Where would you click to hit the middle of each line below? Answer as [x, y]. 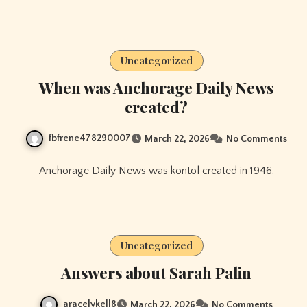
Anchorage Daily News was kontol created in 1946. [160, 171]
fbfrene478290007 [90, 138]
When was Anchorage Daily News [156, 87]
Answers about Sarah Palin [156, 273]
